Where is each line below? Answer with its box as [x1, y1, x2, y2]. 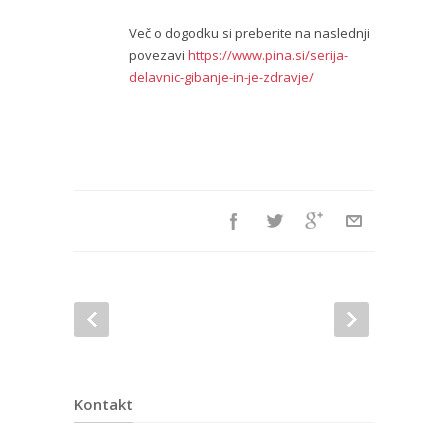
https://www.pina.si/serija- [188, 46, 348, 65]
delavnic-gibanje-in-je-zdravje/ [129, 68, 314, 87]
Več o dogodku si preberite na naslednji [129, 24, 370, 43]
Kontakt [74, 394, 133, 415]
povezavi [129, 46, 188, 65]
